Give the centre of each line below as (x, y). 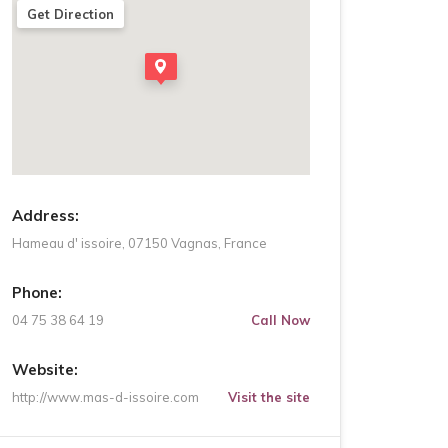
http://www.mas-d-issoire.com (105, 397)
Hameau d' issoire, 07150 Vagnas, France (139, 243)
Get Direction (70, 14)
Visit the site (269, 397)
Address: (45, 215)
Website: (45, 369)
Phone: (37, 292)
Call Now (280, 320)
